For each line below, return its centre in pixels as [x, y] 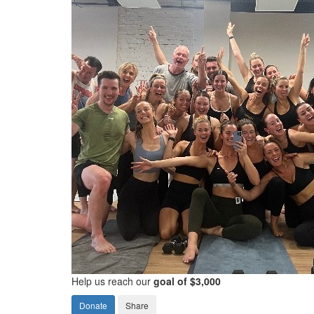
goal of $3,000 [187, 281]
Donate [93, 306]
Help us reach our [112, 281]
